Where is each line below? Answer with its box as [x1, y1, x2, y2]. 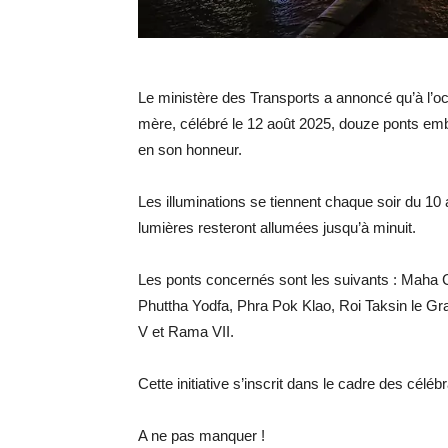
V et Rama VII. [138, 323, 234, 340]
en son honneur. [138, 141, 242, 158]
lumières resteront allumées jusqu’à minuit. [138, 219, 416, 236]
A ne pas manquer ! [138, 427, 265, 444]
